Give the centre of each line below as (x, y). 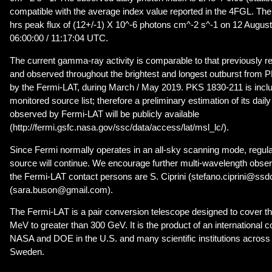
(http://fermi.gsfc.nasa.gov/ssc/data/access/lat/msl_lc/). (119, 128)
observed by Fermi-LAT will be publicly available (104, 114)
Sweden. (27, 252)
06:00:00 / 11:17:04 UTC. (59, 39)
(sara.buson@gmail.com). (61, 190)
